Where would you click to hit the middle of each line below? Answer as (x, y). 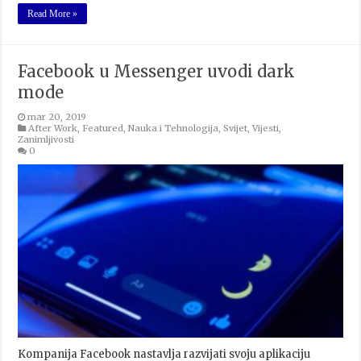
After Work (53, 128)
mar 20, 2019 (57, 116)
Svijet (236, 128)
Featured (103, 128)
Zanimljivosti (46, 139)
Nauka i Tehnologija (174, 128)
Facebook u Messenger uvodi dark (157, 71)
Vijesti (266, 128)
